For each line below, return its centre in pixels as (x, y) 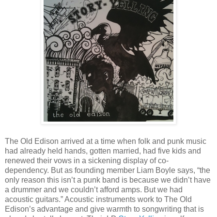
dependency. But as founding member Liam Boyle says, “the (108, 170)
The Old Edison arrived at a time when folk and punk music (106, 141)
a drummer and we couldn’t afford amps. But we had (94, 189)
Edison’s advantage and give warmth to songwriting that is (104, 209)
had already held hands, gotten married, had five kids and (103, 151)
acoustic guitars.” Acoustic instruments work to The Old (98, 199)
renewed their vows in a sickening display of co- (87, 160)
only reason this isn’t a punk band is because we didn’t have (108, 180)
